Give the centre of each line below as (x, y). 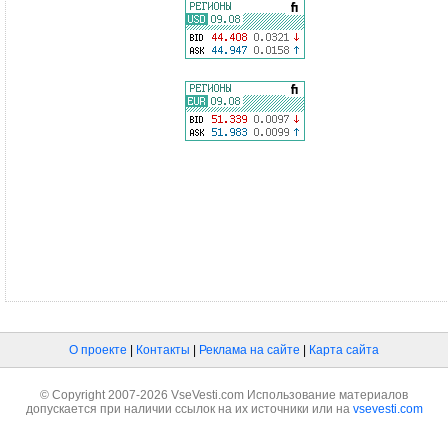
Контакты (163, 350)
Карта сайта (344, 350)
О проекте (98, 350)
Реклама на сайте (249, 350)
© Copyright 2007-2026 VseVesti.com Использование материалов (224, 395)
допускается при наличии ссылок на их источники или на (189, 409)
